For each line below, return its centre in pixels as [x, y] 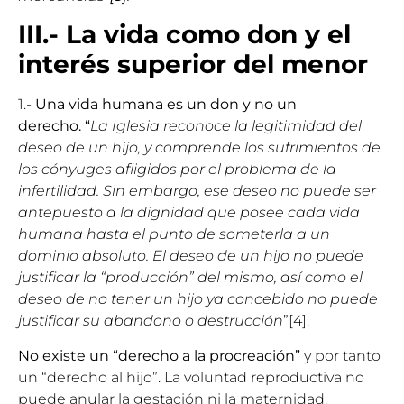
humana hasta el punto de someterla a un [174, 234]
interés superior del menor [193, 64]
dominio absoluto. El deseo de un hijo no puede [191, 256]
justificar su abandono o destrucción [151, 321]
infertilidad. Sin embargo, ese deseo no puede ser [197, 191]
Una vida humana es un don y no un [166, 105]
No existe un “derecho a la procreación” [161, 355]
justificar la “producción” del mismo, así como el [190, 278]
